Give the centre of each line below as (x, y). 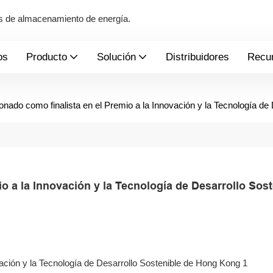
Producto (47, 57)
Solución (116, 57)
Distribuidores (197, 57)
